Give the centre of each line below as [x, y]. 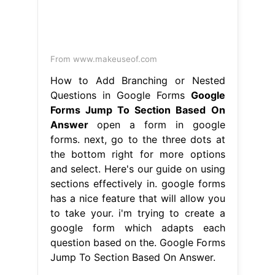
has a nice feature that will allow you [137, 198]
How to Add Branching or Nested [137, 80]
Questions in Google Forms [120, 95]
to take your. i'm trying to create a [137, 213]
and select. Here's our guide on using [137, 168]
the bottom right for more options [137, 154]
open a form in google [157, 124]
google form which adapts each [137, 227]
